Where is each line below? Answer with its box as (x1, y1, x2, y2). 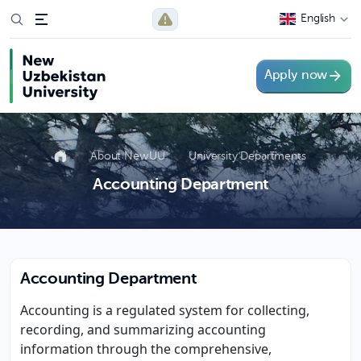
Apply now (263, 69, 328, 82)
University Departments (189, 151, 306, 162)
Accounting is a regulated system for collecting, (20, 301, 309, 319)
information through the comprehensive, (20, 340, 272, 358)
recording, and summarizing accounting (20, 321, 266, 338)
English (301, 13, 335, 24)
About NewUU (90, 151, 168, 162)
